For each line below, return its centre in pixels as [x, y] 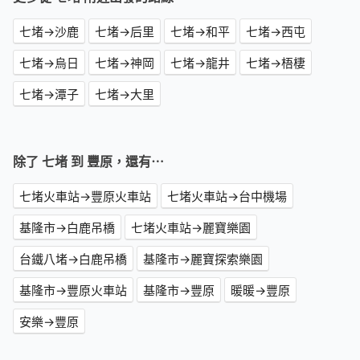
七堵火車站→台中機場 [227, 196]
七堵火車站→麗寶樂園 [191, 228]
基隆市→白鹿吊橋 [67, 228]
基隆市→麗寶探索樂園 [203, 259]
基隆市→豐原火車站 [73, 290]
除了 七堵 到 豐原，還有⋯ [88, 162]
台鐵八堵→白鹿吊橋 [73, 259]
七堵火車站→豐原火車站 [85, 196]
